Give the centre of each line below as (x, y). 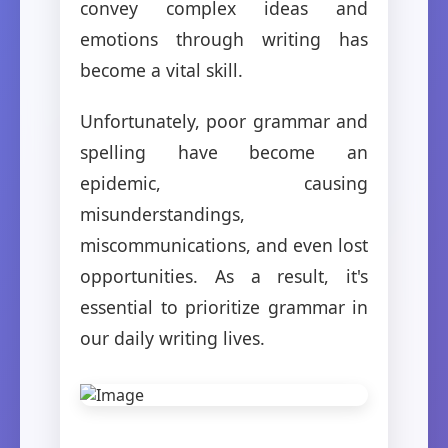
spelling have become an (224, 151)
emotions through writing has (224, 38)
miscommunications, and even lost (224, 244)
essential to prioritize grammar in (224, 306)
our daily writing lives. (172, 337)
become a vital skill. (161, 69)
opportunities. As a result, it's (224, 275)
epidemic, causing (224, 182)
